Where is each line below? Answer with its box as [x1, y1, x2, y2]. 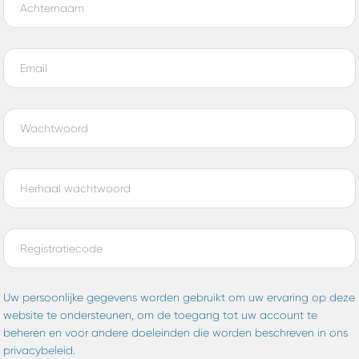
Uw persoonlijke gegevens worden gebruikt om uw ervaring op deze [3, 291, 355, 305]
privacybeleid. [3, 344, 75, 357]
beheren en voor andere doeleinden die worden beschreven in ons [3, 326, 348, 340]
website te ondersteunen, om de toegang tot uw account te [3, 309, 317, 322]
